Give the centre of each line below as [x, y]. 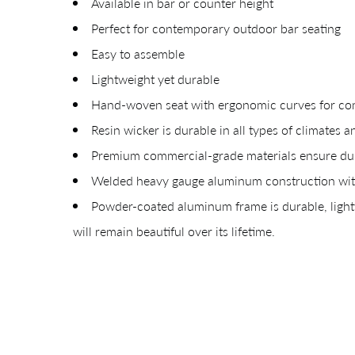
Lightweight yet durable [155, 78]
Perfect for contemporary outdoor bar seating [216, 28]
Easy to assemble [138, 53]
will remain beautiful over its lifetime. [174, 231]
